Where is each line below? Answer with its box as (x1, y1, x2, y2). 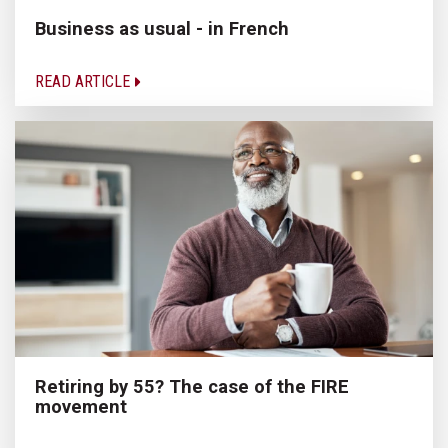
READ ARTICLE (35, 72, 134, 92)
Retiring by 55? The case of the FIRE (35, 375, 349, 397)
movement (35, 395, 127, 417)
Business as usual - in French (35, 18, 289, 40)
